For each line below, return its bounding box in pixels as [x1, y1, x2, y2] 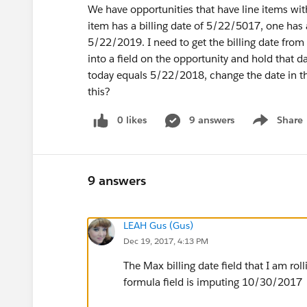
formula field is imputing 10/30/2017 [123, 275, 302, 288]
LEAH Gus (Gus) [123, 219, 193, 232]
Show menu [248, 121, 304, 134]
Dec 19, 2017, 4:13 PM [123, 234, 208, 247]
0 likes [117, 114, 147, 126]
